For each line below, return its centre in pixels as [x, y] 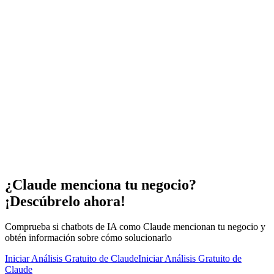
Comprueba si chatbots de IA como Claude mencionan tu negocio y [135, 227]
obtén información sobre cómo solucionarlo [88, 238]
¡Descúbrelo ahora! [65, 201]
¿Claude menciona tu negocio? [101, 184]
